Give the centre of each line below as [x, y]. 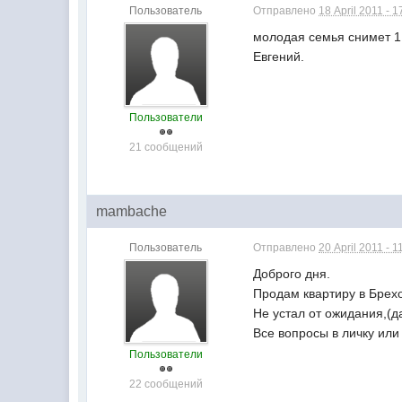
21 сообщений [166, 147]
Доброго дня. [292, 274]
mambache [132, 211]
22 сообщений [166, 384]
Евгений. [279, 57]
